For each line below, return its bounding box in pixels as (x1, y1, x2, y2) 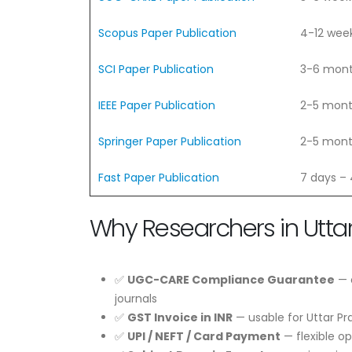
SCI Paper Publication (98, 60, 214, 77)
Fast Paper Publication (98, 169, 219, 185)
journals (115, 290, 157, 306)
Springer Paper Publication (98, 133, 241, 149)
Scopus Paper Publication (98, 24, 236, 41)
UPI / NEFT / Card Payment (127, 328, 280, 344)
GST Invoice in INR (127, 309, 233, 325)
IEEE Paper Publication (98, 97, 215, 113)
